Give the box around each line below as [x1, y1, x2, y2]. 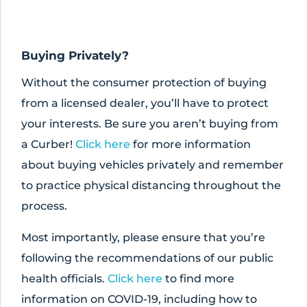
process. [21, 199, 67, 212]
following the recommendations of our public [21, 251, 273, 265]
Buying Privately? [21, 49, 129, 62]
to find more [162, 272, 234, 285]
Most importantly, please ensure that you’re [21, 231, 265, 244]
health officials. [21, 272, 108, 285]
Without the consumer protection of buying [21, 76, 267, 89]
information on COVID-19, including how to [21, 293, 257, 306]
